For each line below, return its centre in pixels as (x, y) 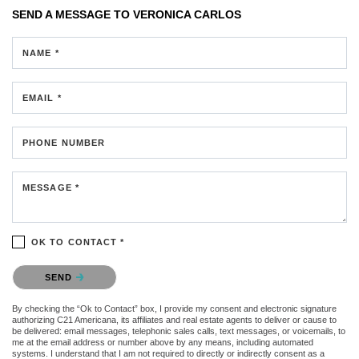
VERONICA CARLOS (187, 14)
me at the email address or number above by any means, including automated (163, 342)
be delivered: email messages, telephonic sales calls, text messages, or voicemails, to (179, 331)
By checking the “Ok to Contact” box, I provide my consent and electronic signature (174, 308)
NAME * (41, 52)
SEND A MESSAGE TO (73, 14)
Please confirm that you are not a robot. (104, 268)
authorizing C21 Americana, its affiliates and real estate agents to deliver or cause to (174, 319)
